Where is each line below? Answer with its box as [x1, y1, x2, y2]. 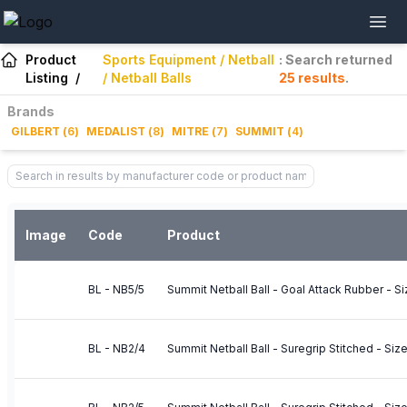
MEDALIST [86, 124, 145, 138]
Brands [7, 104, 55, 119]
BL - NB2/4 [88, 342, 145, 355]
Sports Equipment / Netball [103, 52, 275, 67]
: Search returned [279, 52, 393, 67]
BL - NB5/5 [88, 283, 144, 296]
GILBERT [11, 124, 60, 138]
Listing [25, 70, 68, 85]
